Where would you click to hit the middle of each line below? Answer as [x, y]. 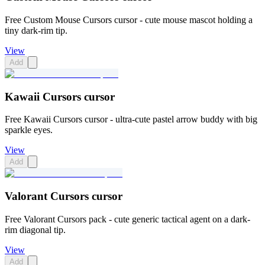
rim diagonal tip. [35, 230]
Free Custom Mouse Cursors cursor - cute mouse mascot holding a [129, 20]
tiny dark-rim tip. [36, 30]
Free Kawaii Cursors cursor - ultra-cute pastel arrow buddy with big [131, 119]
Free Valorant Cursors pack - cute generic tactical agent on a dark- [127, 219]
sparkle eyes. [29, 130]
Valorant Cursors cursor [64, 196]
